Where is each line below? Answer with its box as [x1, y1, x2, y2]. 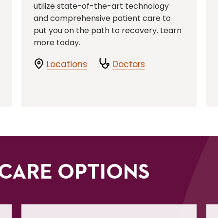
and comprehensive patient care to [34, 13, 171, 24]
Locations [47, 58, 87, 70]
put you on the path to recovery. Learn [34, 25, 182, 36]
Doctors [112, 58, 145, 70]
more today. [34, 37, 80, 48]
